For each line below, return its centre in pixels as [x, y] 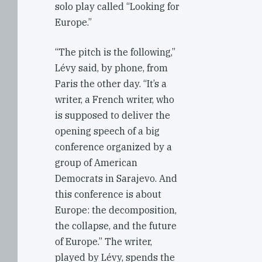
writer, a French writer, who [115, 99]
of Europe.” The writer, [104, 242]
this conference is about [108, 194]
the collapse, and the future [116, 226]
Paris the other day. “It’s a [111, 84]
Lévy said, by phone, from [111, 68]
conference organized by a [113, 147]
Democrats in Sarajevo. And [116, 178]
